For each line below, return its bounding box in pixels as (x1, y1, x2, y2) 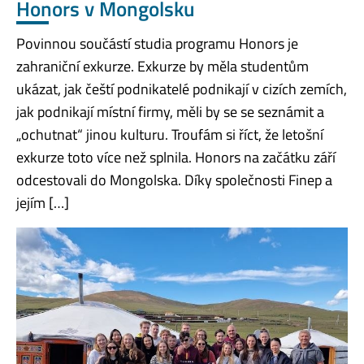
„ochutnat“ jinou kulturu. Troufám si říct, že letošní (16, 123, 323, 146)
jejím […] (16, 192, 69, 214)
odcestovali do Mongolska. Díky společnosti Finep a (16, 169, 332, 192)
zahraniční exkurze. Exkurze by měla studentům (16, 55, 309, 78)
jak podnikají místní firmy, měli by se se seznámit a (16, 101, 324, 123)
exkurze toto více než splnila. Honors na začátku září (16, 146, 336, 169)
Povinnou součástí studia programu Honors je (16, 32, 298, 55)
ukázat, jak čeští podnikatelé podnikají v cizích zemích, (16, 78, 347, 101)
